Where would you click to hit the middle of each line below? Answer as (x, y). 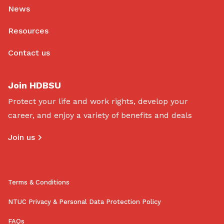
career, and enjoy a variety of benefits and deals (100, 115)
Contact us (29, 53)
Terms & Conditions (39, 182)
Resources (28, 31)
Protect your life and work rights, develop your (98, 101)
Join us (21, 137)
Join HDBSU (34, 85)
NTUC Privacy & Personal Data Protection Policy (84, 202)
